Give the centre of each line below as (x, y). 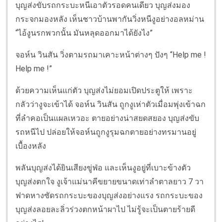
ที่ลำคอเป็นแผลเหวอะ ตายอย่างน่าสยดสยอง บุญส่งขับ (107, 118)
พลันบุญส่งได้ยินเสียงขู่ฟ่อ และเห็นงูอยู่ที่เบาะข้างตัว (103, 167)
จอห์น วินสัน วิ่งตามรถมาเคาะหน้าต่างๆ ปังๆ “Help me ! (111, 55)
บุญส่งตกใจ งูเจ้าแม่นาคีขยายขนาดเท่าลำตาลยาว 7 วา (110, 181)
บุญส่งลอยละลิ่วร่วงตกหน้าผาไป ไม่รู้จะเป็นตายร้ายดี (105, 209)
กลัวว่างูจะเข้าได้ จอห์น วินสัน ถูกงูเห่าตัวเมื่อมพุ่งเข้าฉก (111, 104)
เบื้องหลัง (31, 146)
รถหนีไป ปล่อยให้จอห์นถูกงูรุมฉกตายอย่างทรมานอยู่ (106, 132)
